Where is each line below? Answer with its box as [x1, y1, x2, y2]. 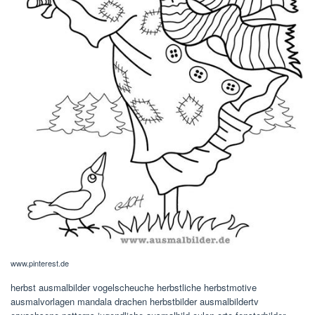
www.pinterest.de [11, 257, 69, 269]
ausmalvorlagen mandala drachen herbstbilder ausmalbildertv [11, 295, 259, 308]
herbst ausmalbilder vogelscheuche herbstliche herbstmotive [11, 281, 257, 294]
